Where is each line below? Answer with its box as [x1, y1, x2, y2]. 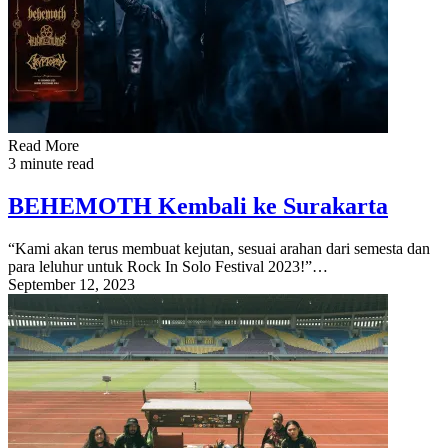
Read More [8, 137, 79, 155]
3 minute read [8, 155, 94, 173]
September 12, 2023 [8, 276, 135, 294]
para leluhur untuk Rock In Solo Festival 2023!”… [8, 258, 328, 276]
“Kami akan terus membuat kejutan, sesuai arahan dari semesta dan [8, 240, 430, 258]
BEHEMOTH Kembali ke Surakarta [8, 193, 388, 220]
